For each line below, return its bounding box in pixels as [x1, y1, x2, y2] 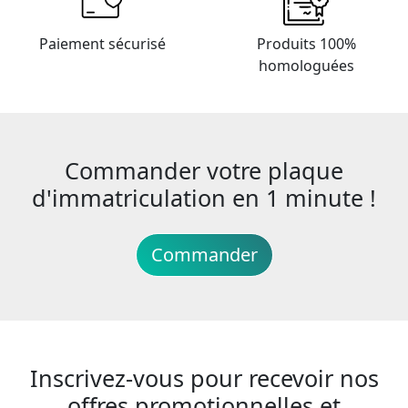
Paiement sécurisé [38, 34, 166, 55]
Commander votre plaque [65, 155, 343, 187]
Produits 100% [256, 34, 356, 55]
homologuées [258, 56, 354, 76]
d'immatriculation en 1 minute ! [32, 182, 376, 214]
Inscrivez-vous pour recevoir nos [29, 362, 379, 394]
